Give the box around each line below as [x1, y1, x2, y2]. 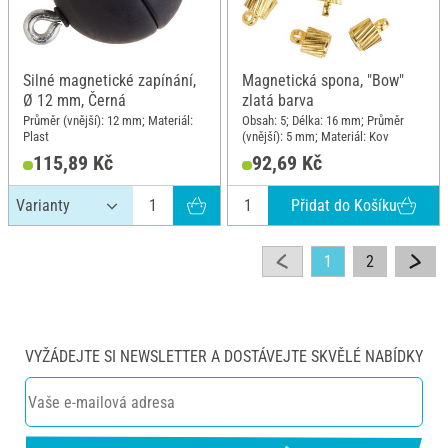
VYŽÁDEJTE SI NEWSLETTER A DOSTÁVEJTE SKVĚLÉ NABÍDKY [25, 347, 423, 367]
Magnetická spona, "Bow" [242, 71, 404, 91]
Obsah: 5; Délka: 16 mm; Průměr [242, 113, 404, 129]
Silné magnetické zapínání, [23, 71, 196, 91]
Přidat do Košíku [290, 195, 397, 215]
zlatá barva [242, 91, 314, 111]
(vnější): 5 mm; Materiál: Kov [242, 129, 389, 145]
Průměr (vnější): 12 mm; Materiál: [23, 113, 193, 129]
